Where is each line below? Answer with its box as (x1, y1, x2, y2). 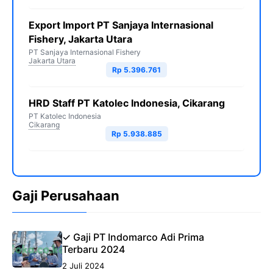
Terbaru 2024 (62, 243, 125, 256)
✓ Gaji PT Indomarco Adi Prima (62, 231, 204, 244)
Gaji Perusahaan (12, 188, 119, 204)
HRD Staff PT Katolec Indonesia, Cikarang (29, 97, 225, 110)
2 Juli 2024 (62, 261, 104, 271)
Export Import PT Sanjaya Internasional (29, 19, 213, 32)
